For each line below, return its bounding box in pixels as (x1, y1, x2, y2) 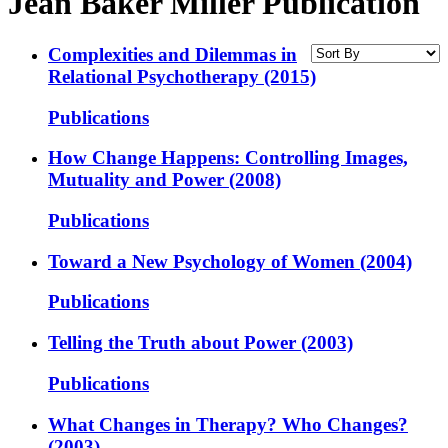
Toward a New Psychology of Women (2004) (48, 250, 412, 272)
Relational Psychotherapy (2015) (48, 65, 316, 87)
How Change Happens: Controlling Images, (48, 147, 408, 169)
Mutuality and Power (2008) (48, 169, 281, 191)
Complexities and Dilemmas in (48, 43, 297, 65)
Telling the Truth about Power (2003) (48, 332, 353, 354)
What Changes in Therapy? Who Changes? (48, 413, 408, 435)
